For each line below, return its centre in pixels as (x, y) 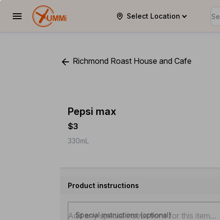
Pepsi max (92, 111)
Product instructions (103, 185)
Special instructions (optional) (124, 215)
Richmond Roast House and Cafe (131, 61)
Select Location (153, 16)
